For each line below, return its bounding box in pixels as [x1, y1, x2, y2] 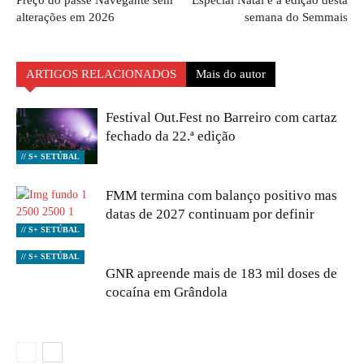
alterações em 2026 [16, 11, 115, 24]
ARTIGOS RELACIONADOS [26, 67, 176, 80]
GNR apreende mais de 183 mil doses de [106, 266, 337, 281]
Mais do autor [196, 67, 266, 80]
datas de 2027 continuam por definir [106, 206, 314, 222]
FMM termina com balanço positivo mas [106, 188, 337, 203]
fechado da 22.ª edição [106, 128, 236, 144]
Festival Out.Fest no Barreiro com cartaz [106, 110, 337, 125]
